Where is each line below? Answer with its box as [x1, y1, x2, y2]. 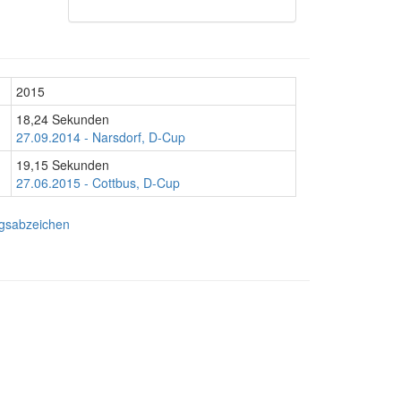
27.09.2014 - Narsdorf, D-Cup [16, 128, 185, 146]
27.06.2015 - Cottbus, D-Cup [16, 174, 180, 192]
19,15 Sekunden [16, 156, 109, 174]
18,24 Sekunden [16, 110, 109, 128]
